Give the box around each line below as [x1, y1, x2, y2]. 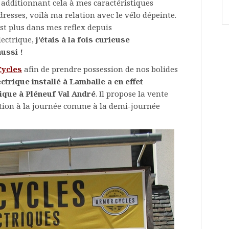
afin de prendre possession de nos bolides [22, 64, 178, 74]
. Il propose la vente [96, 88, 168, 99]
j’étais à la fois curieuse [36, 34, 130, 44]
